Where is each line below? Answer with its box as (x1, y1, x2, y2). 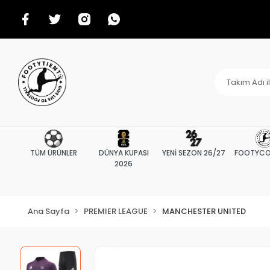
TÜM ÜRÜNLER (30, 148, 77, 158)
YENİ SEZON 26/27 (162, 148, 226, 158)
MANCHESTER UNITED (162, 206, 246, 217)
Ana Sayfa (27, 206, 69, 217)
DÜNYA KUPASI (98, 148, 149, 158)
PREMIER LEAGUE (83, 206, 148, 217)
